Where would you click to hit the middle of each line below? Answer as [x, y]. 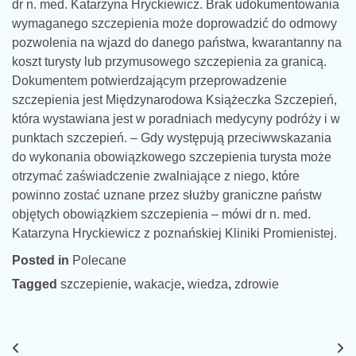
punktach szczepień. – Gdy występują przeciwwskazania [172, 137]
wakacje [158, 284]
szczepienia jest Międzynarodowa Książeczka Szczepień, [174, 99]
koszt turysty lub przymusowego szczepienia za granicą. [169, 61]
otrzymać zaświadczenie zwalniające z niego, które [156, 176]
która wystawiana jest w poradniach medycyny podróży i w [176, 118]
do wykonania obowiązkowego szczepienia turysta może [172, 157]
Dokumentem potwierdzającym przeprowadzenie [149, 80]
